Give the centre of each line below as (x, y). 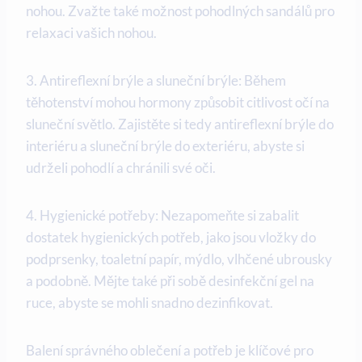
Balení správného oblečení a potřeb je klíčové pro (170, 351)
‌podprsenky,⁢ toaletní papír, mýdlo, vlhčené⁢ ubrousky (179, 259)
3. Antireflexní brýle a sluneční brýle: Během (156, 81)
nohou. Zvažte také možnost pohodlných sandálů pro (180, 11)
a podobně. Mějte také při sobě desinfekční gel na (170, 281)
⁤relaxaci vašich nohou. (91, 33)
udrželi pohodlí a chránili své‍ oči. (121, 168)
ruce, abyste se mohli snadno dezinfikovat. (149, 303)
